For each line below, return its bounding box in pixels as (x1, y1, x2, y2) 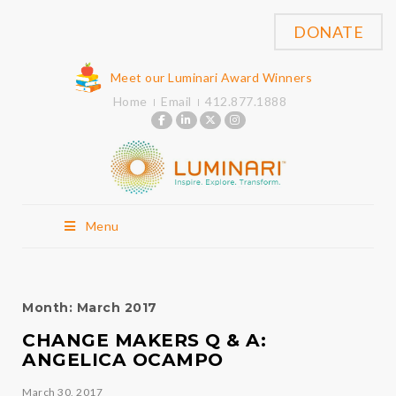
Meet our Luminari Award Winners (110, 69, 313, 85)
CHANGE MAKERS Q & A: (22, 329, 266, 352)
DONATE (293, 22, 363, 42)
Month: (22, 300, 77, 316)
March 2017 (76, 300, 157, 316)
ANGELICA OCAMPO (22, 348, 224, 371)
